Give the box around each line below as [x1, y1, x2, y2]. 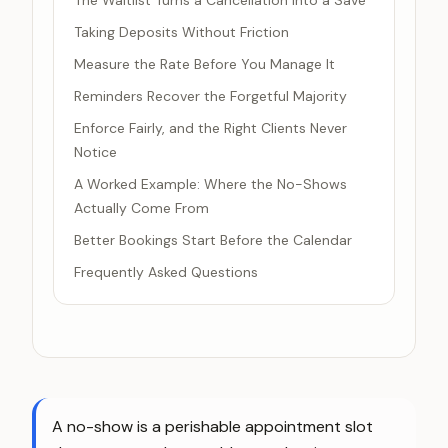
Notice [74, 143, 117, 161]
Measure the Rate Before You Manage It [74, 55, 335, 73]
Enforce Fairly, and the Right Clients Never [74, 119, 347, 137]
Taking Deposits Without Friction [74, 23, 289, 41]
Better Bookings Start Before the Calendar [74, 231, 352, 249]
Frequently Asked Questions [74, 263, 258, 281]
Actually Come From [74, 199, 209, 217]
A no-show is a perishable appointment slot [52, 416, 373, 437]
